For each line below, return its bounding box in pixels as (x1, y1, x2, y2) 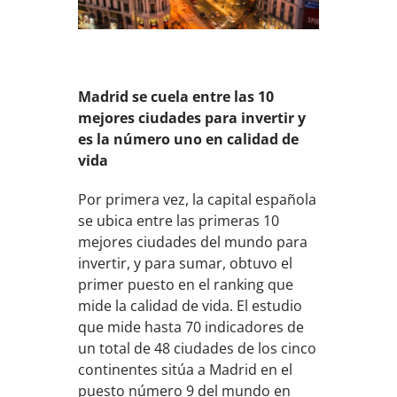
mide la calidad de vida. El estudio (78, 296, 303, 316)
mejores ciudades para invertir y (78, 108, 307, 128)
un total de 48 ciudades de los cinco (78, 339, 317, 359)
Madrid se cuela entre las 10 (78, 87, 275, 107)
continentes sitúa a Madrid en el (78, 360, 293, 380)
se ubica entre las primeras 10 (78, 211, 280, 231)
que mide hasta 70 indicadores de (78, 317, 305, 338)
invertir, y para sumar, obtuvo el (78, 253, 293, 274)
